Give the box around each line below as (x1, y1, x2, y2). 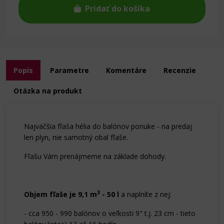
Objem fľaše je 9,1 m (24, 189, 97, 199)
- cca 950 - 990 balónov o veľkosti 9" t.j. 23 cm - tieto (24, 208, 195, 218)
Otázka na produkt (13, 86, 82, 95)
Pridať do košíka (85, 3, 150, 14)
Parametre (50, 65, 89, 75)
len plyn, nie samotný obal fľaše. (24, 132, 128, 142)
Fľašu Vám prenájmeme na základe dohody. (24, 151, 166, 161)
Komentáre (106, 65, 146, 75)
